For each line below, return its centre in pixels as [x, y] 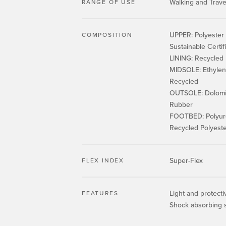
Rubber [181, 105]
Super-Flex [186, 161]
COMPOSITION [107, 35]
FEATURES [100, 193]
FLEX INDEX [103, 160]
